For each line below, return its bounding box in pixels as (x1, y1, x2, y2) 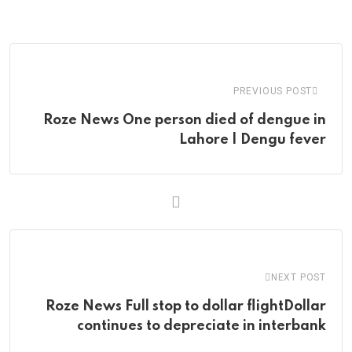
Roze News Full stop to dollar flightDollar (46, 299, 326, 314)
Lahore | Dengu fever (179, 133, 326, 148)
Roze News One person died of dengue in (43, 113, 326, 128)
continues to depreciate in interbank (77, 319, 326, 334)
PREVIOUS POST (233, 86, 313, 97)
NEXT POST (270, 272, 326, 284)
